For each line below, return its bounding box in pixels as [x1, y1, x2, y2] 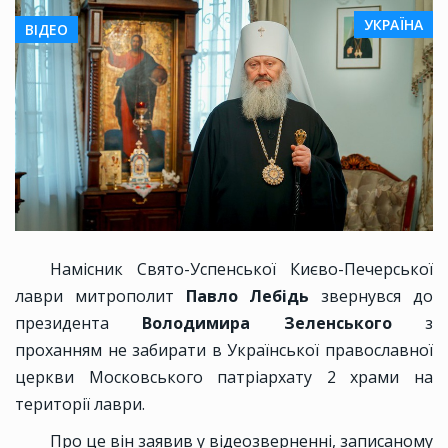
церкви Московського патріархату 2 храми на [15, 366, 433, 389]
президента [15, 312, 143, 335]
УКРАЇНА [364, 15, 423, 35]
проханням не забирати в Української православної [15, 339, 433, 362]
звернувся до [321, 285, 434, 308]
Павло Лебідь [185, 285, 322, 308]
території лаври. [15, 393, 145, 416]
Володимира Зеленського [142, 312, 426, 335]
